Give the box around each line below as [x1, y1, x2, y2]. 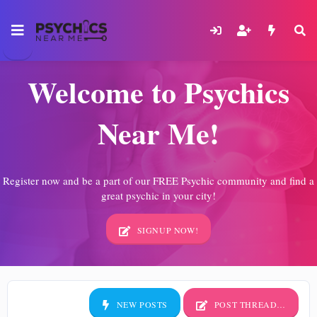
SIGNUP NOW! [134, 224, 199, 236]
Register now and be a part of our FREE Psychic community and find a [3, 173, 314, 188]
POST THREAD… [212, 299, 286, 311]
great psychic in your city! [101, 188, 216, 203]
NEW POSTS [113, 299, 168, 311]
